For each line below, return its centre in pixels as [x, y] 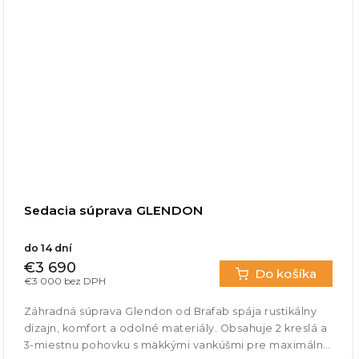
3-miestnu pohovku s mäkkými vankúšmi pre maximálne [177, 345]
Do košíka [286, 273]
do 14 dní [48, 248]
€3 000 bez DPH [65, 280]
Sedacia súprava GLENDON [113, 210]
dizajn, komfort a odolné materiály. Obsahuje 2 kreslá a [175, 328]
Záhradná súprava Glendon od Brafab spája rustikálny [170, 311]
